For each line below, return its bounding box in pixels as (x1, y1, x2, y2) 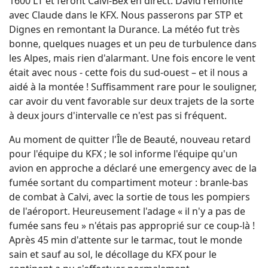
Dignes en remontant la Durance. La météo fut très (9, 22, 240, 36)
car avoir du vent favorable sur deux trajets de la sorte (9, 94, 254, 108)
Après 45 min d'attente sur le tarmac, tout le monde (9, 233, 242, 246)
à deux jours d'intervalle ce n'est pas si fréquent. (9, 108, 227, 122)
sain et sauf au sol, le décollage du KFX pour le (9, 247, 217, 261)
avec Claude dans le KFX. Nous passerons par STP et (9, 8, 243, 22)
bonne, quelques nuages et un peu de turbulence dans (9, 36, 257, 50)
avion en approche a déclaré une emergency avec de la (9, 161, 257, 175)
